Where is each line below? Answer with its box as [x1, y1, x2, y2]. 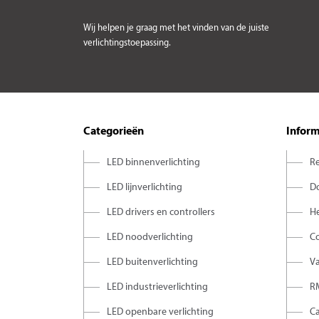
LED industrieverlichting [107, 281, 208, 293]
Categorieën [83, 125, 144, 137]
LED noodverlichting [107, 231, 193, 243]
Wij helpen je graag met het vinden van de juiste [83, 23, 269, 33]
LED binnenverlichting [107, 157, 200, 168]
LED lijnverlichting [107, 182, 182, 193]
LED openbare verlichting [107, 306, 214, 318]
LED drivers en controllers [107, 206, 215, 218]
